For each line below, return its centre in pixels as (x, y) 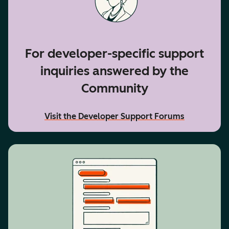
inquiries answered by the (114, 71)
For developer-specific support (114, 53)
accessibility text (76, 123)
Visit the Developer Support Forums (114, 116)
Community (114, 88)
